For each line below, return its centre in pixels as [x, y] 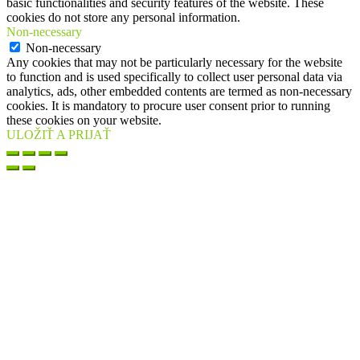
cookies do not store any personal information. [123, 18]
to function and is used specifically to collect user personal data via [174, 77]
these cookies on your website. [84, 121]
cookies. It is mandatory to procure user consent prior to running [168, 106]
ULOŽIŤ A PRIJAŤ [59, 135]
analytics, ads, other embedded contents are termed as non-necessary [179, 92]
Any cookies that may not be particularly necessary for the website [174, 63]
